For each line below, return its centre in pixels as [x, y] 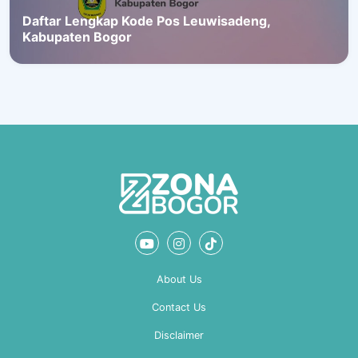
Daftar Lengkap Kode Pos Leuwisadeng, [146, 21]
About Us [179, 280]
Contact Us [179, 308]
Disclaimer [179, 336]
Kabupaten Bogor [77, 37]
